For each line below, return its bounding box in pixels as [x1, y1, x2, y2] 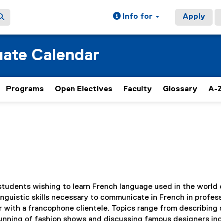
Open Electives [55, 85, 112, 93]
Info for [120, 13, 154, 21]
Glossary [163, 85, 197, 93]
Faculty [123, 85, 152, 93]
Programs [6, 85, 44, 93]
